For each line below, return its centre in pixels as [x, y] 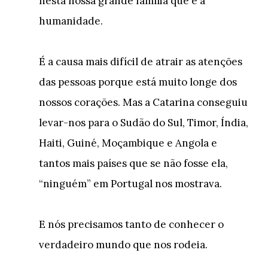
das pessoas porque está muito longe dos [138, 82]
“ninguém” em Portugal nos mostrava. [130, 184]
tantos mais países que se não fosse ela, [133, 163]
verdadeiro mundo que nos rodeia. [123, 245]
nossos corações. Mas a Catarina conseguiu [143, 102]
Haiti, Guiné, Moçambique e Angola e [128, 143]
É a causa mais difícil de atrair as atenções [141, 62]
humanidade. [71, 21]
